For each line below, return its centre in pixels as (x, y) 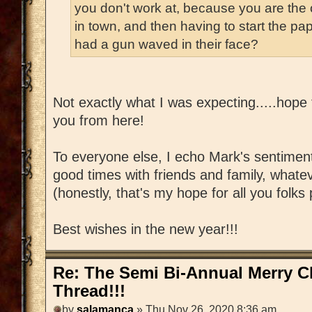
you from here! (99, 121)
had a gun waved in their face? (166, 44)
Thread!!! (89, 291)
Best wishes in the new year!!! (146, 229)
